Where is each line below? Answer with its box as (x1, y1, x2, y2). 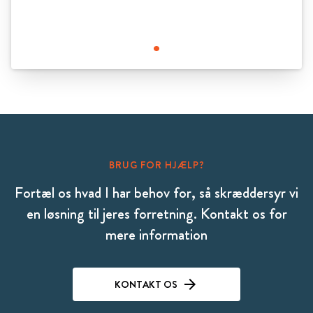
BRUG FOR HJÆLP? (108, 158, 205, 173)
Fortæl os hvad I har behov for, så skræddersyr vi (15, 182, 298, 204)
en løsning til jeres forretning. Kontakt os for (26, 203, 287, 225)
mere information (105, 224, 208, 246)
